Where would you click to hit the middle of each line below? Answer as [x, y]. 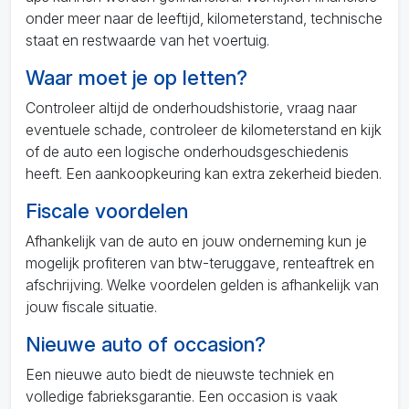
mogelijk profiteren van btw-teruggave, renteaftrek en [200, 263]
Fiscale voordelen [107, 211]
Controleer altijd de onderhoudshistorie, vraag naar [191, 108]
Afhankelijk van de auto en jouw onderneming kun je [196, 241]
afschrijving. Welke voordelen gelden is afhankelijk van [202, 285]
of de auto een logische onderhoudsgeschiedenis [187, 152]
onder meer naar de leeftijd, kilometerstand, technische [204, 18]
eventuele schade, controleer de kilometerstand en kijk [204, 130]
